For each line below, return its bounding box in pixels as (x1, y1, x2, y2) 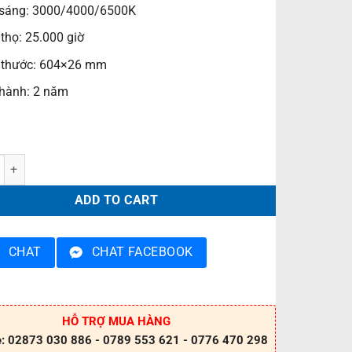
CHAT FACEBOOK (91, 244, 193, 259)
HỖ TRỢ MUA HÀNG (61, 313, 170, 328)
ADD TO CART (74, 193, 159, 208)
